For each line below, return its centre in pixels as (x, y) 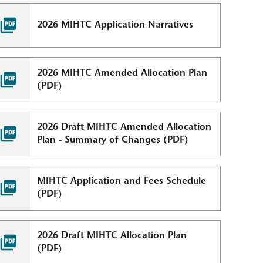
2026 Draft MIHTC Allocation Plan (112, 236)
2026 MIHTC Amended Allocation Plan (122, 73)
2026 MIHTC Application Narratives (115, 26)
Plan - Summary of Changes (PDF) (113, 140)
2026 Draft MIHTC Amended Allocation (124, 127)
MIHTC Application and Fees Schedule (122, 182)
